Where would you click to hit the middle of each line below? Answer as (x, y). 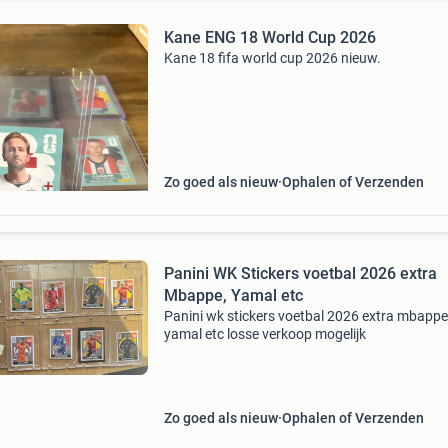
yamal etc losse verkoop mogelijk (264, 334)
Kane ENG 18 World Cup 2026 (269, 37)
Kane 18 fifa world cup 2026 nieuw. (272, 58)
